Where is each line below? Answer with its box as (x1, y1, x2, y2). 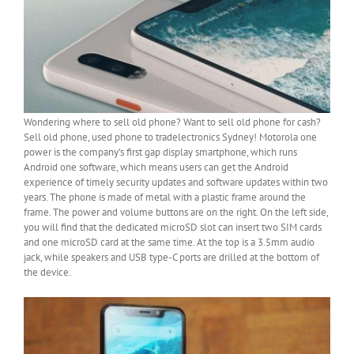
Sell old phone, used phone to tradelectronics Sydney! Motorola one (24, 130, 317, 145)
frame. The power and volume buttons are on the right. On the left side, (24, 205, 328, 220)
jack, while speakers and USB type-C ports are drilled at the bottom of (24, 250, 319, 265)
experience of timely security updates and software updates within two (24, 175, 328, 190)
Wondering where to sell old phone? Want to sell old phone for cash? (24, 115, 321, 130)
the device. (24, 265, 71, 280)
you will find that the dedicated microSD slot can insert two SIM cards (24, 220, 322, 235)
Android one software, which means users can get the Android (24, 160, 288, 175)
